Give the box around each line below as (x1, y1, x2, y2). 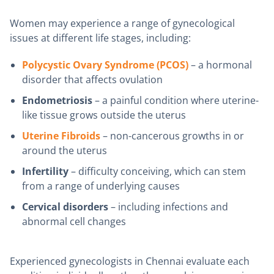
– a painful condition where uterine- (92, 94, 259, 108)
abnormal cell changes (22, 215, 126, 229)
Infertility (22, 165, 68, 179)
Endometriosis (22, 94, 92, 108)
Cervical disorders (22, 200, 108, 214)
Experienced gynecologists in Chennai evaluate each (10, 254, 250, 268)
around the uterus (22, 144, 107, 158)
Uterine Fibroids (22, 129, 100, 143)
